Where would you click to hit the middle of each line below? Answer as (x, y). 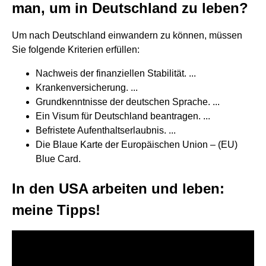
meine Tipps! (56, 210)
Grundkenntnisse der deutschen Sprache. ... (128, 102)
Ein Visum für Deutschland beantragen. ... (123, 116)
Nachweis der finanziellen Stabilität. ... (116, 73)
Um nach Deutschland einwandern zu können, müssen (127, 35)
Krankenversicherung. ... (87, 88)
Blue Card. (58, 159)
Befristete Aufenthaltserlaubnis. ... (106, 130)
